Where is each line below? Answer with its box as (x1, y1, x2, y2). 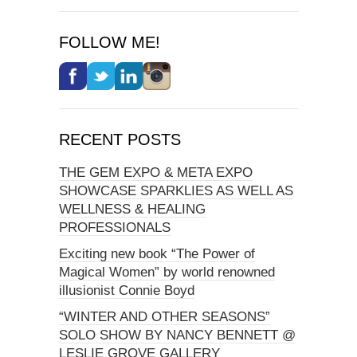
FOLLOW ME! (59, 33, 160, 52)
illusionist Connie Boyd (59, 283, 194, 299)
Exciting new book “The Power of (59, 246, 255, 262)
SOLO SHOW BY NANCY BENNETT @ (59, 328, 296, 343)
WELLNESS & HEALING (59, 202, 206, 218)
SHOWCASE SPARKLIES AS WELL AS (59, 183, 293, 199)
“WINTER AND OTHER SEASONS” (59, 309, 270, 325)
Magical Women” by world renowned (59, 265, 275, 280)
